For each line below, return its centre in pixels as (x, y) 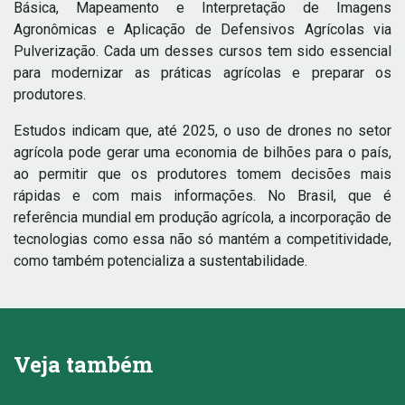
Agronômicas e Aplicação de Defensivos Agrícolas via (202, 30)
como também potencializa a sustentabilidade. (160, 261)
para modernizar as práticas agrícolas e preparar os (202, 73)
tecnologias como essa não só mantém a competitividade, (202, 240)
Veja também (83, 365)
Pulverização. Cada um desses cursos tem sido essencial (202, 52)
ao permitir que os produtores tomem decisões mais (202, 174)
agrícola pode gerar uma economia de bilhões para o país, (202, 153)
